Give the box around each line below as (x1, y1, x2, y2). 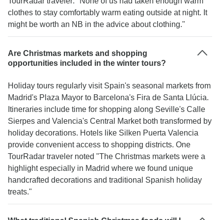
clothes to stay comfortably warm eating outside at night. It (8, 8, 207, 17)
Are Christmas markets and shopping (8, 49, 147, 57)
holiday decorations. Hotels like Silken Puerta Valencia (8, 129, 198, 137)
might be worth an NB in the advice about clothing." (8, 20, 185, 28)
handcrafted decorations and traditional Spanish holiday (8, 176, 202, 184)
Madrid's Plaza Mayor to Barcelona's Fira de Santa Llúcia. (8, 93, 209, 102)
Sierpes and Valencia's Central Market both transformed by (8, 117, 212, 125)
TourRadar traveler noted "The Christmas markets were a (8, 152, 205, 161)
